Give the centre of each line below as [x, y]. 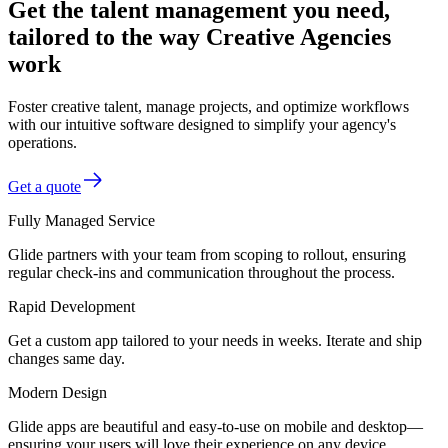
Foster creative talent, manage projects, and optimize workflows [208, 106]
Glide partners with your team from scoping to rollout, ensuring [207, 254]
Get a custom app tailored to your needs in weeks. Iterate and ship [215, 340]
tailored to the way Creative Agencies [199, 36]
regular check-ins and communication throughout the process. [201, 272]
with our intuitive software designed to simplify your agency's [202, 124]
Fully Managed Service [81, 220]
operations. [42, 142]
